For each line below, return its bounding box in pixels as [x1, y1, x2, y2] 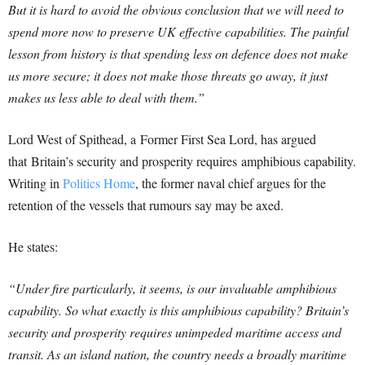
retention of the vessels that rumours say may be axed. [8, 196, 284, 213]
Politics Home [63, 174, 135, 191]
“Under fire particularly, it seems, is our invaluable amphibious [8, 279, 336, 297]
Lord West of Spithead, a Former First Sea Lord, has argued [8, 130, 316, 147]
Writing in [8, 174, 63, 191]
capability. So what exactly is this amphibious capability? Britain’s [8, 301, 349, 319]
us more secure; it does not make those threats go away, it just [8, 66, 328, 84]
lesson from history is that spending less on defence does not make [8, 44, 348, 62]
